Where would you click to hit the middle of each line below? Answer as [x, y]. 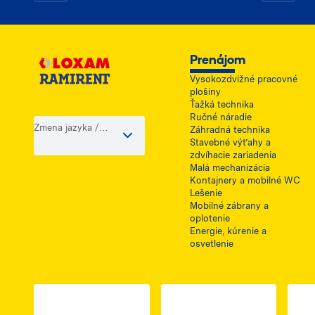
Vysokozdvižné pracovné [243, 79]
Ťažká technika [221, 104]
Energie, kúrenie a [228, 231]
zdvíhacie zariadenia [233, 155]
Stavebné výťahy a [230, 142]
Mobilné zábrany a [229, 205]
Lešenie [206, 193]
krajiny [48, 140]
